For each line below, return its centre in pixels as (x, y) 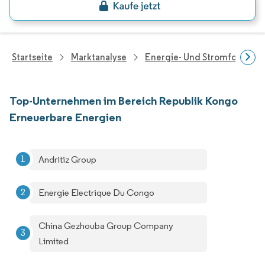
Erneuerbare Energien (65, 117)
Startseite (32, 57)
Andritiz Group (67, 159)
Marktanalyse (99, 57)
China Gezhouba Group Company (106, 226)
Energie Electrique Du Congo (96, 193)
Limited (54, 241)
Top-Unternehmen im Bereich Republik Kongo (124, 101)
